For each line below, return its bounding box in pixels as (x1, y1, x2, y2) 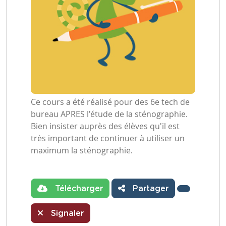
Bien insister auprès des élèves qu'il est (31, 121, 180, 132)
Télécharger (52, 185, 103, 193)
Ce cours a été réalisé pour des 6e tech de (31, 96, 190, 107)
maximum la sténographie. (31, 145, 133, 156)
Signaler (48, 209, 84, 217)
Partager (130, 185, 168, 193)
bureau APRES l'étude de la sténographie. (31, 108, 188, 120)
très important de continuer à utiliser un (31, 133, 185, 144)
